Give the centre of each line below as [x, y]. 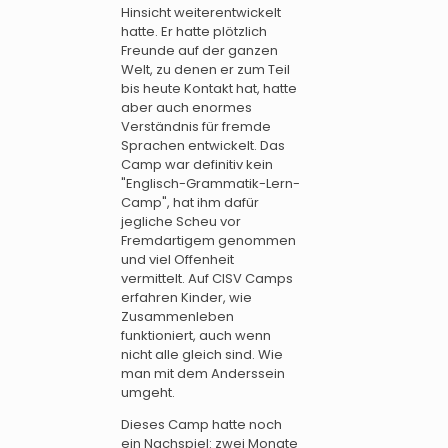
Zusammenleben [177, 316]
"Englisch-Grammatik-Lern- [210, 183]
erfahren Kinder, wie [186, 297]
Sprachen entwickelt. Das [203, 145]
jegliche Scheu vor [181, 221]
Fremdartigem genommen [208, 240]
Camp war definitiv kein [197, 164]
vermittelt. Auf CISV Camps [207, 278]
